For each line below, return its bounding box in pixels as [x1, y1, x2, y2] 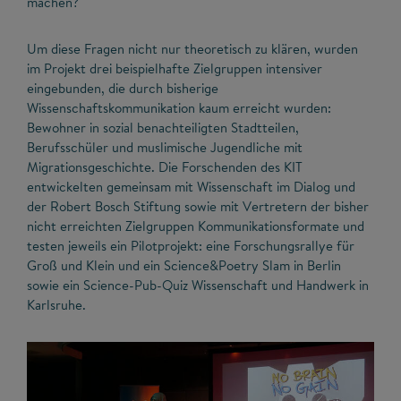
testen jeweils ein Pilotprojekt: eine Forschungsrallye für [27, 236, 354, 255]
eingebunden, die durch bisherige [27, 79, 218, 98]
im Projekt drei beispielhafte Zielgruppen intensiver [27, 59, 322, 78]
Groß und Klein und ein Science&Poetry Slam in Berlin [27, 256, 341, 275]
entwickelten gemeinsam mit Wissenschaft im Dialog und [27, 177, 355, 196]
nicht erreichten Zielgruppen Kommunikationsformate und [27, 217, 364, 235]
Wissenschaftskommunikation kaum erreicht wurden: [27, 98, 331, 117]
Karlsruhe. [27, 295, 86, 314]
